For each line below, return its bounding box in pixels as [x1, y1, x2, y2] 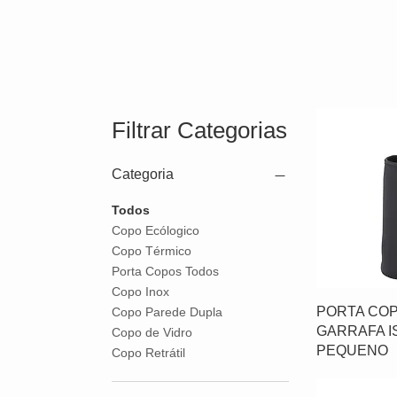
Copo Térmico [112, 244, 191, 258]
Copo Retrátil [112, 346, 185, 360]
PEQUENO [316, 342, 388, 358]
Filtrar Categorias [112, 117, 287, 144]
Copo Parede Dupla [112, 305, 222, 319]
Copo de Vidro [112, 325, 192, 339]
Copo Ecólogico [112, 223, 199, 237]
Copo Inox [112, 284, 169, 299]
